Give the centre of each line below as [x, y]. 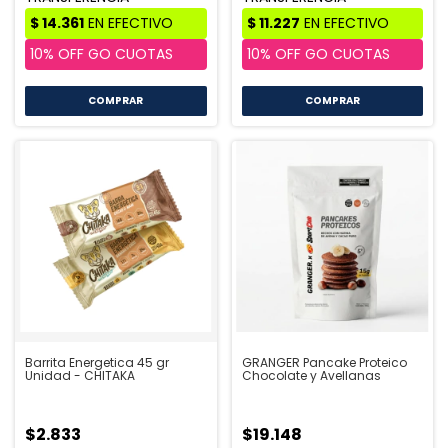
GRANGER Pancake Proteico [324, 363]
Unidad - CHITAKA [80, 376]
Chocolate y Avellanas [311, 376]
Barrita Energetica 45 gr [97, 363]
